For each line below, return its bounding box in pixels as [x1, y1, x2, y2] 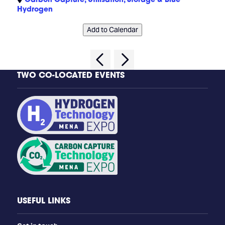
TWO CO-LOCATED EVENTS [17, 69, 125, 80]
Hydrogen [17, 4, 53, 14]
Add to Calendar [86, 25, 138, 34]
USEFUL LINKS [17, 194, 70, 206]
